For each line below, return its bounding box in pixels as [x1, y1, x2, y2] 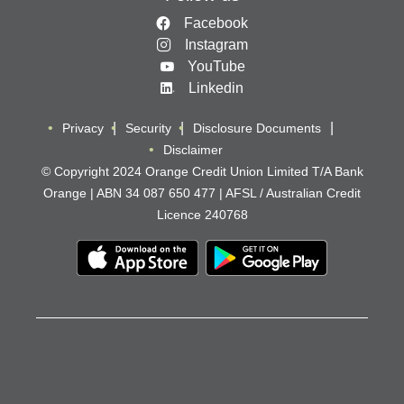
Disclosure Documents [192, 120, 321, 135]
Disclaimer [163, 142, 223, 157]
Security [124, 120, 171, 135]
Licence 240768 [156, 207, 248, 222]
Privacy [61, 120, 104, 135]
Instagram [184, 36, 248, 52]
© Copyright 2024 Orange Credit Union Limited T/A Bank [41, 163, 363, 179]
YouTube [187, 58, 245, 74]
